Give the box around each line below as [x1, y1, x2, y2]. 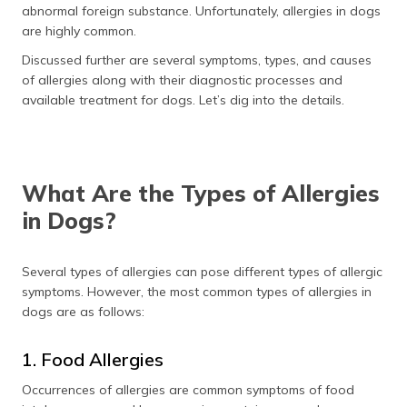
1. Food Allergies [22, 348, 164, 371]
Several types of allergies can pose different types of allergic [22, 263, 382, 280]
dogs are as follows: [22, 303, 144, 320]
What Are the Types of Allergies [22, 179, 380, 207]
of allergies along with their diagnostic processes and [22, 72, 342, 88]
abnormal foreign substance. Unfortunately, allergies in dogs [22, 3, 381, 19]
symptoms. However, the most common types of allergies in [22, 283, 372, 300]
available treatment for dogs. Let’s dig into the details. [22, 92, 344, 108]
